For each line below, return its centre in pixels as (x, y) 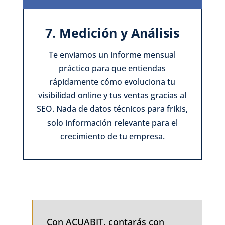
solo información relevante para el (112, 122)
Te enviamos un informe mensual (113, 54)
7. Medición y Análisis (113, 32)
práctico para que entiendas (113, 68)
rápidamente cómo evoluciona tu (113, 82)
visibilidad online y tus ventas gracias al (113, 95)
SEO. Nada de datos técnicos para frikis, (113, 109)
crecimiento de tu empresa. (112, 136)
